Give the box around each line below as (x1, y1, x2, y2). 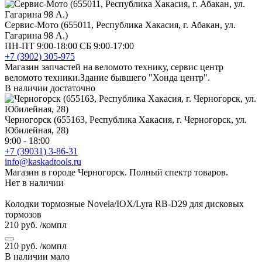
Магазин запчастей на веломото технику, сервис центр (5, 61, 223, 72)
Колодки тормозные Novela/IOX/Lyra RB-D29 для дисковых (5, 198, 244, 209)
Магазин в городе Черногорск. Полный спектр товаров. (5, 167, 228, 177)
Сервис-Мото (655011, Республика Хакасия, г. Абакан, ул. (5, 19, 236, 30)
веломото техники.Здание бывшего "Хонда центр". (5, 72, 210, 82)
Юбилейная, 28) (5, 125, 68, 135)
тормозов (5, 209, 42, 219)
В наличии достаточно (5, 82, 95, 93)
